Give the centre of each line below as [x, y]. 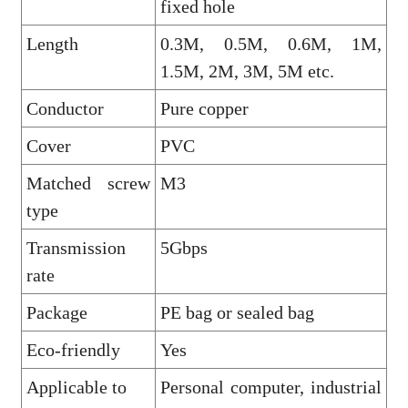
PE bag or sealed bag [237, 312]
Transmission [76, 247]
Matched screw [88, 183]
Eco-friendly [73, 349]
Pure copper [204, 108]
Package [56, 312]
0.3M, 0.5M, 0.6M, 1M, [270, 43]
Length [52, 43]
